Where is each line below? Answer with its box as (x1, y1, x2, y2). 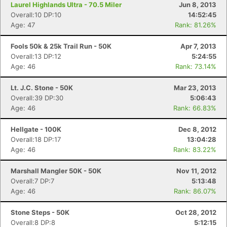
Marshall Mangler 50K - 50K (11, 167, 101, 175)
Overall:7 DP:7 (11, 177, 54, 185)
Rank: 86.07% (174, 187, 216, 195)
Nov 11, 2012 (176, 167, 216, 175)
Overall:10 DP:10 (11, 11, 61, 19)
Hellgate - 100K (11, 125, 61, 133)
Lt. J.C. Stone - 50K (11, 84, 73, 92)
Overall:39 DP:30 (11, 94, 63, 102)
